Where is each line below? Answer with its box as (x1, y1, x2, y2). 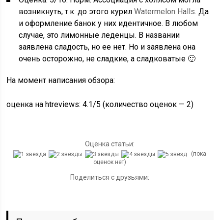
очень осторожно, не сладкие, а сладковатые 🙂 (19, 54, 196, 63)
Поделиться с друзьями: (70, 173, 150, 181)
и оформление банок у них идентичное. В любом (19, 19, 198, 28)
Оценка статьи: (85, 140, 135, 148)
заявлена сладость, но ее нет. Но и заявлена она (19, 42, 196, 52)
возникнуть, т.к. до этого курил (19, 7, 135, 16)
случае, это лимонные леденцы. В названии (19, 30, 180, 40)
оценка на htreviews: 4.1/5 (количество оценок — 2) (6, 100, 194, 109)
